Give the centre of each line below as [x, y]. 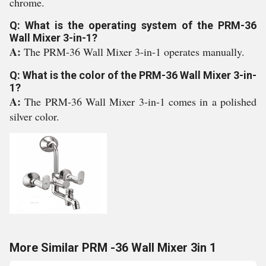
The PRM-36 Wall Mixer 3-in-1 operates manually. [134, 52]
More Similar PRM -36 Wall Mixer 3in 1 [113, 248]
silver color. [34, 116]
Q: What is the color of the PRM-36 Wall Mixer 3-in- [133, 75]
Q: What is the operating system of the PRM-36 [133, 25]
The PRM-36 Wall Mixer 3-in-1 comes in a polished [141, 102]
